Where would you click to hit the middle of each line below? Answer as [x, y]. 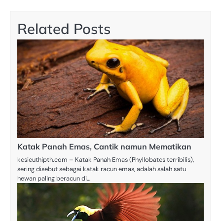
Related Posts [64, 28]
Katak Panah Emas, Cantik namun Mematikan [104, 146]
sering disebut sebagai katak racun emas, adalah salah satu [102, 169]
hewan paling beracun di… [54, 178]
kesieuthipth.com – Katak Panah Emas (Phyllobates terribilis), [106, 159]
